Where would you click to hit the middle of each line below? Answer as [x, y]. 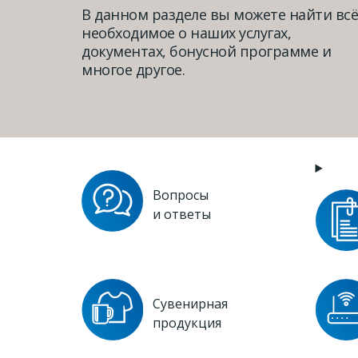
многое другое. [133, 70]
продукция [187, 323]
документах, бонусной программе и [206, 51]
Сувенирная [190, 304]
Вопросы [181, 195]
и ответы [182, 214]
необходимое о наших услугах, [186, 33]
